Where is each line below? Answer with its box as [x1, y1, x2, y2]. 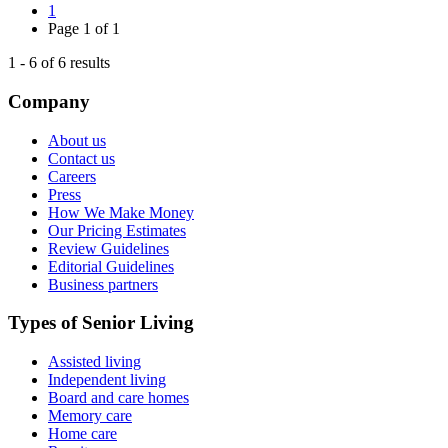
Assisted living [48, 352, 141, 370]
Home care [48, 424, 117, 442]
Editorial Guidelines [48, 257, 174, 275]
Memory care [48, 406, 132, 424]
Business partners [48, 275, 158, 293]
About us [48, 131, 106, 149]
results [66, 54, 110, 72]
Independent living [48, 370, 166, 388]
